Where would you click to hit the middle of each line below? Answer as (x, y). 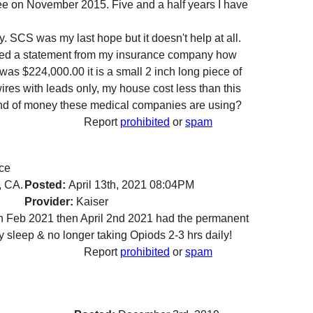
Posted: (46, 185)
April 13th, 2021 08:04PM (131, 185)
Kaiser (91, 202)
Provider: (49, 202)
